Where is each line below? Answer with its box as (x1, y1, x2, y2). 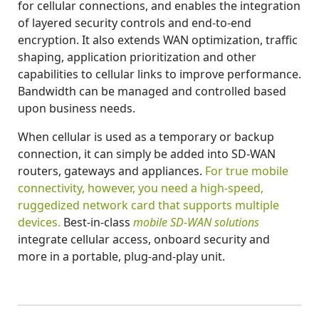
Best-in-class (61, 214, 133, 230)
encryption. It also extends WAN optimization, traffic (18, 31, 298, 48)
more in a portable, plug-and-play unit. (18, 248, 225, 264)
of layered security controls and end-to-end (18, 14, 251, 31)
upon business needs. (18, 100, 135, 116)
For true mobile (205, 162, 288, 179)
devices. (18, 214, 61, 230)
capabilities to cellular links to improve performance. (18, 66, 301, 82)
